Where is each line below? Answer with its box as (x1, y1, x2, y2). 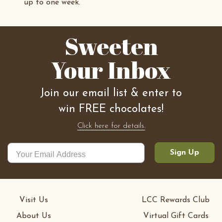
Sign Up (170, 149, 199, 157)
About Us (16, 212, 51, 220)
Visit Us (19, 196, 48, 204)
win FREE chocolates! (58, 104, 164, 115)
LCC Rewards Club (142, 196, 210, 204)
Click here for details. (77, 122, 145, 130)
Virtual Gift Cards (143, 212, 209, 220)
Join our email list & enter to (40, 88, 182, 99)
